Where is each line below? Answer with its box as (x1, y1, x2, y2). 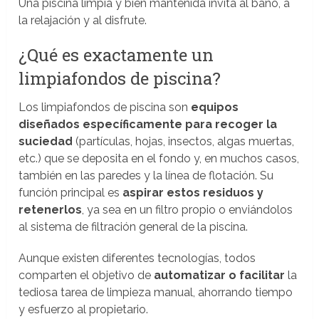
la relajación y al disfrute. (19, 14, 147, 28)
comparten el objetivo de (19, 268, 155, 283)
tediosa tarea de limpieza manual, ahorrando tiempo (19, 286, 293, 300)
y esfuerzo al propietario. (19, 303, 149, 317)
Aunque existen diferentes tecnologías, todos (19, 251, 256, 266)
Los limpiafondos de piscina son (19, 100, 192, 115)
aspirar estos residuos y (122, 186, 264, 200)
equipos (191, 100, 239, 115)
